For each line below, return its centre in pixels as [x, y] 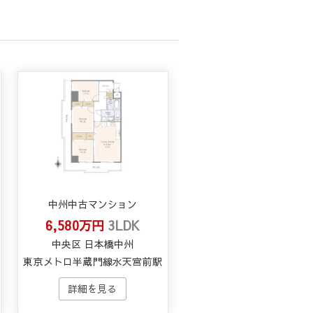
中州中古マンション [93, 204]
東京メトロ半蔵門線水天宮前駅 [93, 261]
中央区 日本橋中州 [93, 243]
